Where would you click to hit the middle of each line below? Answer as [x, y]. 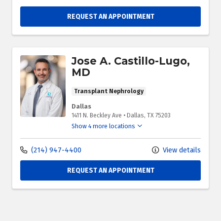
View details [181, 150]
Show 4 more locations [103, 127]
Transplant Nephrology [109, 92]
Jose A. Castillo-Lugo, [131, 61]
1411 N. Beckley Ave [97, 116]
